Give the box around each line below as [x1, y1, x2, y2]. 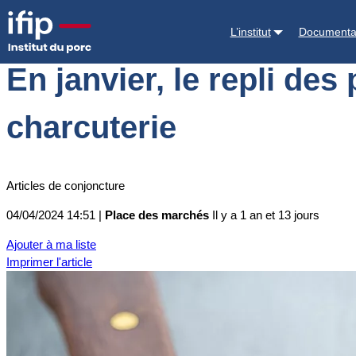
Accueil [6, 14, 44, 27]
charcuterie [6, 110, 176, 145]
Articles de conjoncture [6, 179, 125, 193]
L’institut [230, 25, 271, 38]
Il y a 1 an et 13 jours [212, 208, 319, 222]
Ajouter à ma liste [6, 238, 96, 252]
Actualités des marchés [151, 14, 273, 27]
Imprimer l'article [6, 255, 92, 269]
